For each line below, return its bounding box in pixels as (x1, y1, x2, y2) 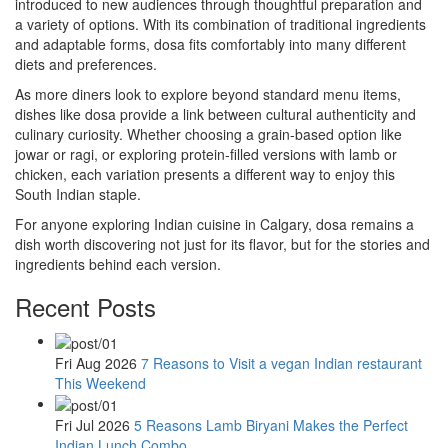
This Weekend (55, 372, 146, 393)
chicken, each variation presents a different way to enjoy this (15, 164, 395, 185)
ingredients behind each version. (15, 254, 221, 275)
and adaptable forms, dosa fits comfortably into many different (15, 34, 406, 55)
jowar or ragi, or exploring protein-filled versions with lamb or (15, 144, 397, 165)
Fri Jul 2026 (55, 414, 130, 435)
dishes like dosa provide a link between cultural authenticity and (15, 104, 416, 125)
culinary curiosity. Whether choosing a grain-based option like (15, 124, 402, 145)
